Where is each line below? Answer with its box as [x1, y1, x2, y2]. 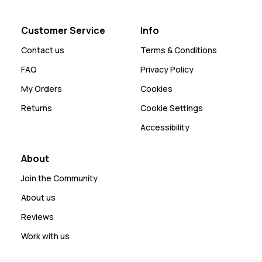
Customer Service [21, 23, 105, 37]
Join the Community [21, 172, 98, 184]
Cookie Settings [140, 102, 203, 113]
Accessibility [140, 121, 189, 133]
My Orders [21, 82, 62, 94]
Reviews [21, 211, 54, 222]
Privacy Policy [140, 63, 194, 75]
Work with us [21, 230, 70, 242]
